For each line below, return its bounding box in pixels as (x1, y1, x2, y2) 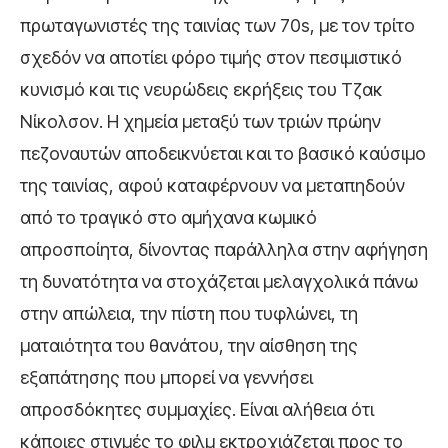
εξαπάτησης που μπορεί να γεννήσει (20, 366, 313, 388)
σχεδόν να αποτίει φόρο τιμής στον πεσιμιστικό (20, 46, 402, 68)
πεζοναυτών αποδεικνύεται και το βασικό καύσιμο (20, 142, 426, 164)
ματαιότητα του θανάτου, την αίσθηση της (20, 334, 358, 356)
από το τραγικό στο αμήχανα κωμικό (20, 206, 317, 228)
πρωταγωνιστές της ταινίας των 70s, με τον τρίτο (20, 14, 415, 36)
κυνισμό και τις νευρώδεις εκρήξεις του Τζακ (20, 78, 383, 100)
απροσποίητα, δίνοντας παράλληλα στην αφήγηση (20, 238, 428, 260)
